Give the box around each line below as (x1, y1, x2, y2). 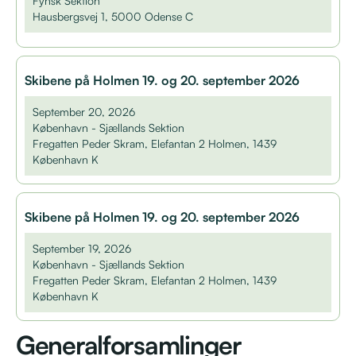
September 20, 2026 (33, 104, 135, 118)
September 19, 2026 (33, 241, 131, 255)
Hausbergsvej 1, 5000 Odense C (33, 9, 193, 23)
